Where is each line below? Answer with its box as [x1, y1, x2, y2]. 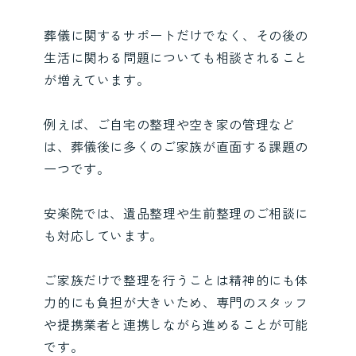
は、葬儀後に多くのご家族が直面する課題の [44, 137, 309, 157]
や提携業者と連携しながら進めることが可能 [44, 315, 309, 335]
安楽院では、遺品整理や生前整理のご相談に [44, 203, 309, 223]
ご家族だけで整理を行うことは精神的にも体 [44, 270, 309, 290]
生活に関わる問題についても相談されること [44, 48, 309, 68]
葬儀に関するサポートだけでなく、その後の [44, 25, 309, 45]
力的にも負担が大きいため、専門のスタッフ [44, 292, 309, 312]
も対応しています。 [44, 226, 164, 246]
